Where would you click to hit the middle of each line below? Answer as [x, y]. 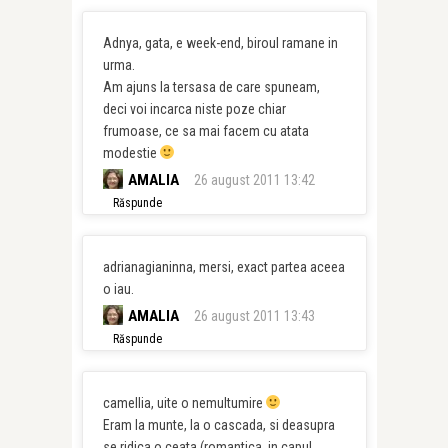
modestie [131, 153]
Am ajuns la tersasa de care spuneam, [211, 87]
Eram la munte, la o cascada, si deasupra [218, 425]
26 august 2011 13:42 [254, 180]
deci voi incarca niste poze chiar [194, 109]
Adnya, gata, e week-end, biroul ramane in [220, 43]
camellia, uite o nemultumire [184, 403]
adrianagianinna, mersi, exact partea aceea [223, 267]
